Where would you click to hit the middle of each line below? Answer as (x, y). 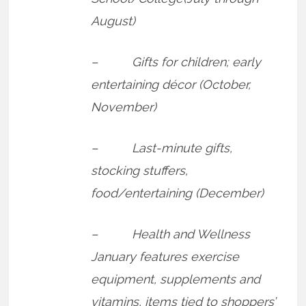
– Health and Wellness (171, 234)
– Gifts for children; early (176, 61)
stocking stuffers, (140, 170)
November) (124, 107)
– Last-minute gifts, (162, 148)
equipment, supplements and (176, 279)
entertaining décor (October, (171, 84)
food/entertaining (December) (178, 193)
